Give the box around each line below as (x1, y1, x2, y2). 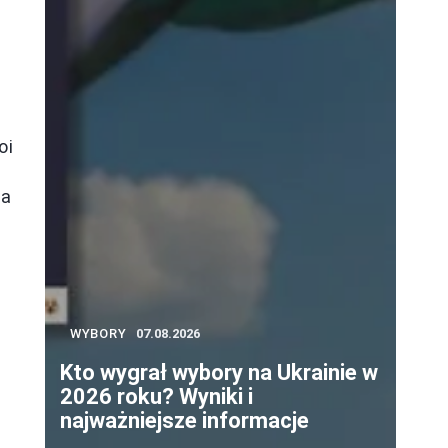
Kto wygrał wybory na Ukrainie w (60, 359, 378, 385)
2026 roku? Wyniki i (60, 383, 253, 409)
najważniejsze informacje (60, 407, 309, 433)
